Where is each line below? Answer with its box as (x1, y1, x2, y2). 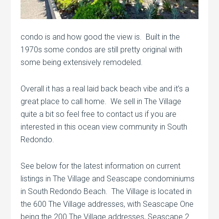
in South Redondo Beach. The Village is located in (21, 187, 192, 197)
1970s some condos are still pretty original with (21, 45, 183, 55)
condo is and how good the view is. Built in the (21, 32, 180, 42)
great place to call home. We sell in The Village (21, 97, 182, 107)
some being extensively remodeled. (21, 58, 143, 67)
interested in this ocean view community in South (21, 122, 188, 132)
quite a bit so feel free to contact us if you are (21, 109, 177, 119)
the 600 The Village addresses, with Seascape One (21, 199, 194, 209)
